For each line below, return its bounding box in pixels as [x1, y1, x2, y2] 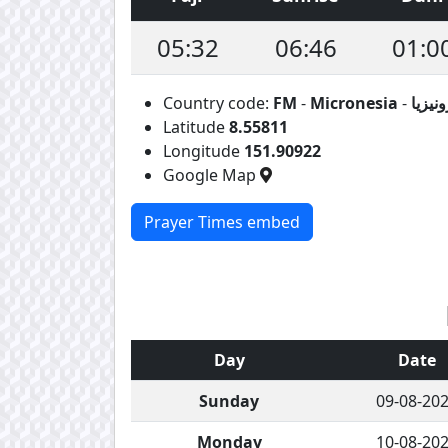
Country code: [163, 91, 273, 114]
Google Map [163, 163, 260, 186]
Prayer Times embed [144, 210, 300, 233]
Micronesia [310, 91, 398, 114]
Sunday [199, 389, 259, 412]
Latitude [163, 115, 229, 138]
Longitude [163, 139, 244, 162]
